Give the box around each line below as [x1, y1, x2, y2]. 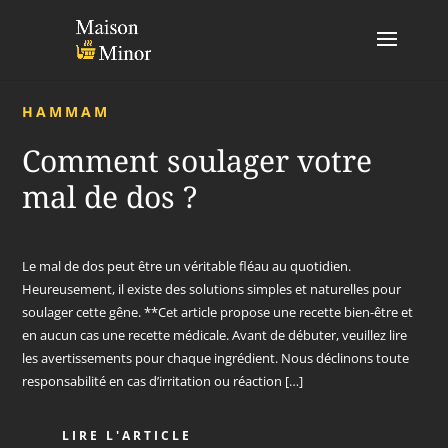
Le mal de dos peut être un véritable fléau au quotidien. [22, 257, 352, 275]
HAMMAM [22, 102, 111, 121]
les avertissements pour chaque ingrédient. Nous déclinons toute [22, 349, 410, 367]
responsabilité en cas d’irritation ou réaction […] [22, 372, 304, 390]
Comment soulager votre [22, 140, 373, 181]
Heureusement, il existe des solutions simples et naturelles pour [22, 280, 402, 298]
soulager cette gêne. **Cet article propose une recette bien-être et [22, 303, 414, 321]
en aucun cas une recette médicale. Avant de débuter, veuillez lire [22, 326, 408, 344]
